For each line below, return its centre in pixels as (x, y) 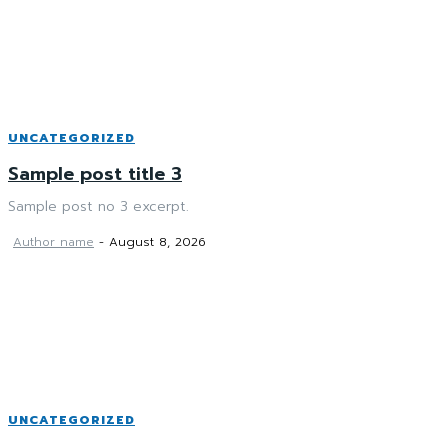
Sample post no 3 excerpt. (98, 207)
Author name (53, 242)
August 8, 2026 (157, 242)
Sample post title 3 (95, 174)
